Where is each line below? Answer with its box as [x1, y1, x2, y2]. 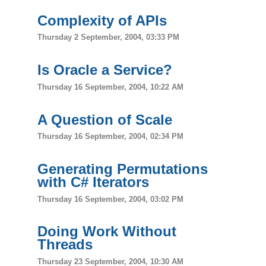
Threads [37, 236, 93, 253]
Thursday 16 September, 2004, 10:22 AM [37, 82, 184, 91]
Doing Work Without [37, 223, 177, 240]
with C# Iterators [37, 174, 150, 191]
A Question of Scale [37, 111, 173, 128]
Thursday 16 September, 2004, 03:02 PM [37, 194, 184, 204]
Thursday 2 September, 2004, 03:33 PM [37, 33, 180, 42]
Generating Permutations [37, 161, 208, 178]
